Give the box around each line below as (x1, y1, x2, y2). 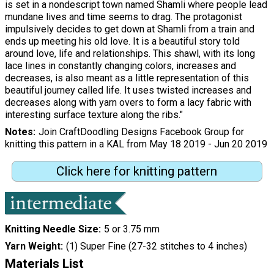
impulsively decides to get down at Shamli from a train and (5, 23, 254, 35)
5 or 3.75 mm (103, 223, 160, 235)
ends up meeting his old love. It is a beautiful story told (5, 35, 240, 48)
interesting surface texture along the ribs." (5, 109, 183, 121)
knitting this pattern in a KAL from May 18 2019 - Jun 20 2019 (5, 138, 267, 150)
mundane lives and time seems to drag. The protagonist (5, 11, 242, 23)
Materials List (5, 256, 84, 272)
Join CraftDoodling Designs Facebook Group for (38, 126, 244, 138)
